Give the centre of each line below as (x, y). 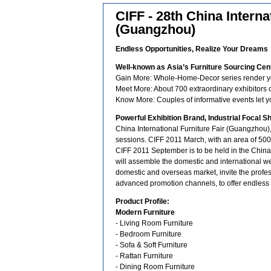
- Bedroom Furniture (149, 234)
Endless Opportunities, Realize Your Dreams (192, 49)
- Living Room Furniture (154, 223)
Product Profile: (142, 201)
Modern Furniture (145, 212)
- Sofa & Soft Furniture (152, 245)
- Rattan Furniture (144, 256)
